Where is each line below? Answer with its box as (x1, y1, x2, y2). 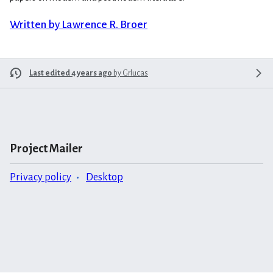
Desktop (86, 171, 123, 183)
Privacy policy (10, 171, 71, 183)
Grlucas (122, 68, 148, 77)
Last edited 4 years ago (29, 68, 112, 77)
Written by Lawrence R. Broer (10, 18, 147, 30)
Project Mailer (10, 141, 83, 155)
